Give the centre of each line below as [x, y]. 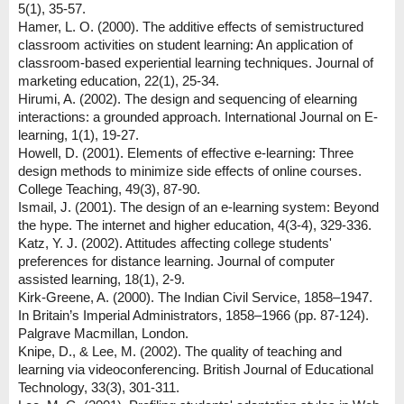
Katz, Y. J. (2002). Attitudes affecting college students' [175, 243]
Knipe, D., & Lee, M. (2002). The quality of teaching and [180, 352]
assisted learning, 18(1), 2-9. [101, 280]
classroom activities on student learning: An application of [185, 45]
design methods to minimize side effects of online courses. [190, 171]
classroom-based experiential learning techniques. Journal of [196, 63]
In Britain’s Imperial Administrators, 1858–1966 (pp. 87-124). [193, 316]
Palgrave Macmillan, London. [103, 334]
